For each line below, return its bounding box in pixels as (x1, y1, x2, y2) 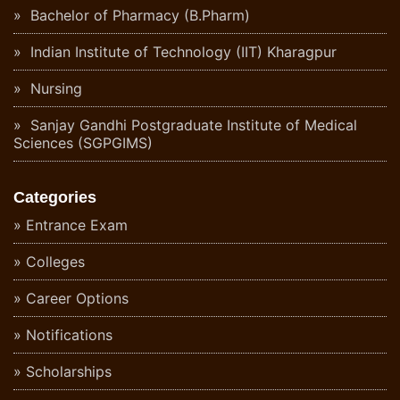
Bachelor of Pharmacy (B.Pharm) (26, 6, 250, 25)
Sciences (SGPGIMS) (13, 134, 153, 153)
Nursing (26, 79, 82, 98)
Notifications (26, 326, 112, 345)
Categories (13, 188, 96, 207)
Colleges (26, 253, 85, 271)
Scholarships (26, 362, 112, 381)
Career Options (26, 289, 129, 308)
